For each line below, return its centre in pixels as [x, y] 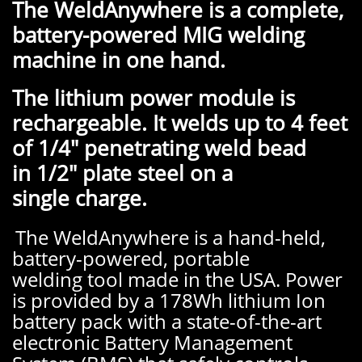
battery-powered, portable [131, 258]
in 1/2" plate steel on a [122, 173]
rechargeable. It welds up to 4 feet [180, 123]
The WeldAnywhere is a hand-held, [170, 237]
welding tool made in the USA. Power [177, 279]
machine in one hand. [119, 60]
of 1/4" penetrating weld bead [159, 148]
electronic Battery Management [152, 342]
